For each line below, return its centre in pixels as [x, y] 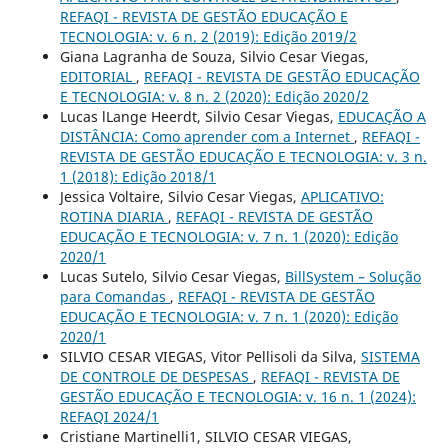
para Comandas [114, 297]
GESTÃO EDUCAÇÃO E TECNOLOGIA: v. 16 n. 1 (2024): [237, 397]
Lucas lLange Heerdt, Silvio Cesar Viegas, [198, 117]
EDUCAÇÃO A [381, 117]
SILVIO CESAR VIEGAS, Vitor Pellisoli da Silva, [210, 357]
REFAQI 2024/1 [109, 417]
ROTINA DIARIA [113, 217]
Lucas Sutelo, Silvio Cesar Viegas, [172, 277]
